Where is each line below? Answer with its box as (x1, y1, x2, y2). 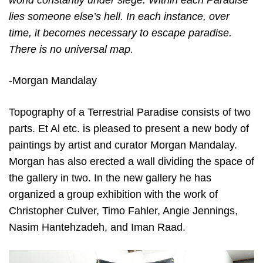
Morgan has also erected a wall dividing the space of (9, 155, 254, 167)
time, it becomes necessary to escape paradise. (9, 27, 232, 39)
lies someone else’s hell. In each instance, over (9, 11, 230, 23)
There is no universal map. (9, 43, 133, 56)
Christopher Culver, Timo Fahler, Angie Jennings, (9, 204, 238, 217)
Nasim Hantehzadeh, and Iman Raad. (9, 221, 186, 233)
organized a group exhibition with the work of (9, 188, 218, 200)
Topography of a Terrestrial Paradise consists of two (9, 106, 251, 118)
